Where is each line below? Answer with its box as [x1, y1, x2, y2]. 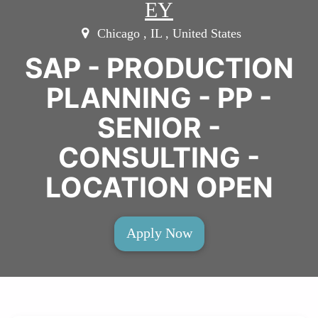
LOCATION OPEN [45, 170, 273, 204]
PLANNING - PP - [46, 80, 272, 114]
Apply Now [126, 224, 192, 241]
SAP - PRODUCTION [24, 50, 294, 84]
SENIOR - [97, 110, 221, 144]
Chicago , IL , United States [93, 26, 241, 40]
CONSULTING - [58, 140, 260, 174]
